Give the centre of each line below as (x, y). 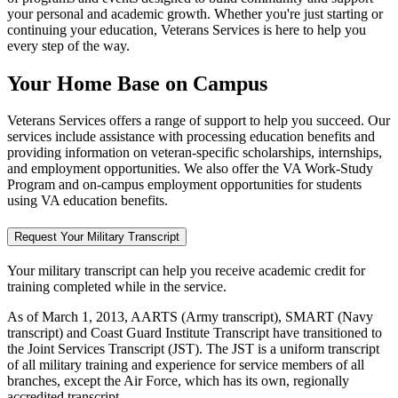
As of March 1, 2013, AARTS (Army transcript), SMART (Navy (190, 316)
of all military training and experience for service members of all (186, 364)
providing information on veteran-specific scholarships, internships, (195, 153)
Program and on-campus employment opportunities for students (184, 185)
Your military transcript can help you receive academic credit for (186, 270)
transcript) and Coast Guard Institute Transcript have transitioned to (195, 332)
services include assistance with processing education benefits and (191, 137)
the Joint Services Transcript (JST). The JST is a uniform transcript (193, 348)
